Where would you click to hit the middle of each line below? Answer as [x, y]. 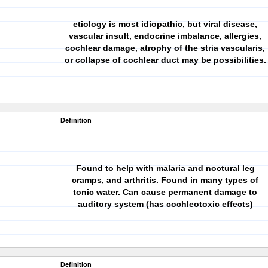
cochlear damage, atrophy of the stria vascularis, [165, 48]
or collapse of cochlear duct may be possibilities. [165, 60]
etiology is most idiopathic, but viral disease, [165, 24]
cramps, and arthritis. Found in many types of [165, 180]
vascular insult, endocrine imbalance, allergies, [165, 36]
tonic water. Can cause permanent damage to [165, 192]
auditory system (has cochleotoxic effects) [165, 204]
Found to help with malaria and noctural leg [165, 168]
